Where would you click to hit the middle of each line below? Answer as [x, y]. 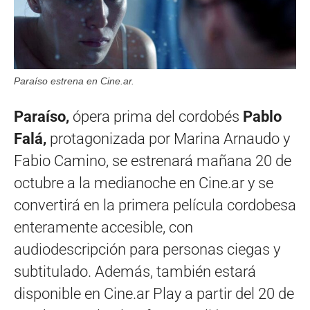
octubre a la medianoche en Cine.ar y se [144, 183]
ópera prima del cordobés [158, 116]
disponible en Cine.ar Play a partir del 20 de [154, 293]
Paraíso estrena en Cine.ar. [74, 81]
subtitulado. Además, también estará [135, 271]
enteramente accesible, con [103, 227]
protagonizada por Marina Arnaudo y [170, 138]
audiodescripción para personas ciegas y [147, 249]
